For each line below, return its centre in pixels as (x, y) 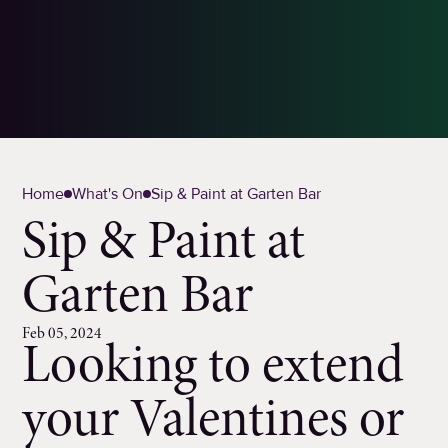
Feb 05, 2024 (62, 334)
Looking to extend (213, 369)
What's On (108, 194)
